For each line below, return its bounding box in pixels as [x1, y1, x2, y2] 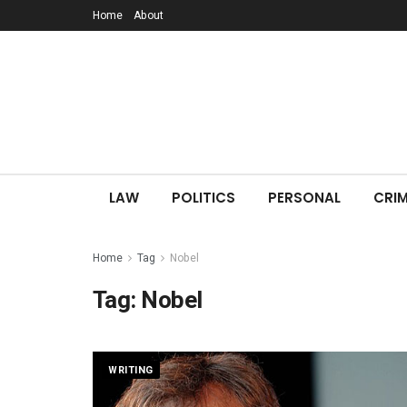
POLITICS [171, 188, 235, 207]
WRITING [108, 362, 154, 378]
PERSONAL [267, 188, 341, 207]
